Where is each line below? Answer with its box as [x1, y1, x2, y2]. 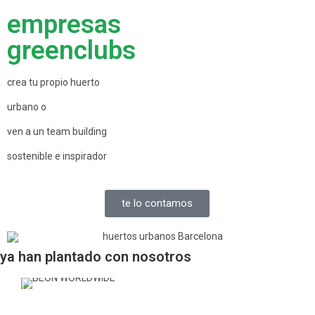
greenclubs [7, 35, 136, 65]
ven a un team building [7, 126, 107, 137]
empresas [7, 9, 121, 39]
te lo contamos [122, 197, 193, 210]
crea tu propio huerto [7, 77, 100, 88]
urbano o [7, 101, 46, 112]
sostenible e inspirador [7, 150, 107, 162]
